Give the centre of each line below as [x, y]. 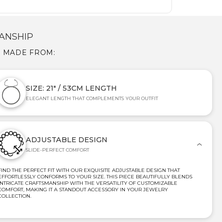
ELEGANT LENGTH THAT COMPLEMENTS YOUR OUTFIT [92, 98]
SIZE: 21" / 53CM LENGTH [71, 88]
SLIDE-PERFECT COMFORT [57, 150]
